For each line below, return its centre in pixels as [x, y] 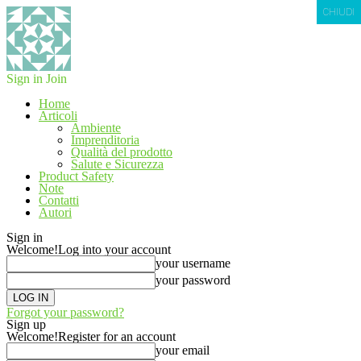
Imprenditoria [105, 140]
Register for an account [117, 336]
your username [193, 263]
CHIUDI [339, 12]
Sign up [26, 324]
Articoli [58, 116]
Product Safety [76, 176]
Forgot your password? [65, 312]
